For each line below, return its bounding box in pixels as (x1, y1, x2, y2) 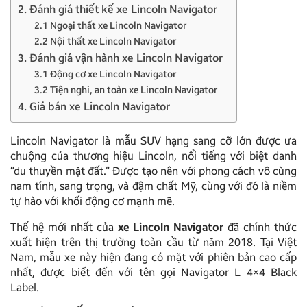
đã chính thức (223, 220, 297, 234)
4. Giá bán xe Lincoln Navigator (18, 99, 170, 113)
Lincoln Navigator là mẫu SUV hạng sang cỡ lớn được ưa (10, 134, 297, 147)
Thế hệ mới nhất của (10, 220, 118, 234)
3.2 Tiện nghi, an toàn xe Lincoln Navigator (34, 84, 217, 96)
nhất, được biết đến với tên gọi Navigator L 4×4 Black (10, 265, 297, 279)
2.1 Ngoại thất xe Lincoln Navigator (34, 19, 186, 32)
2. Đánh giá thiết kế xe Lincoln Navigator (18, 2, 217, 16)
